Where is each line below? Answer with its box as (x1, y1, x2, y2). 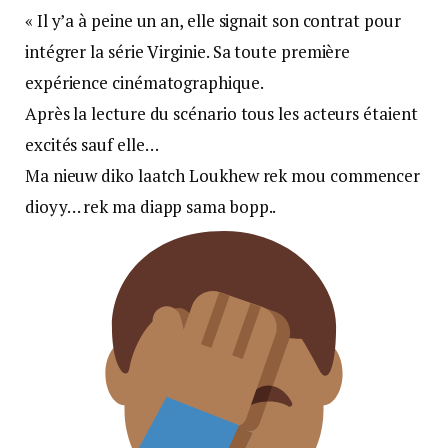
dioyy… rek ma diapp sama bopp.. (25, 194, 280, 218)
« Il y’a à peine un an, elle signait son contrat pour (25, 8, 401, 32)
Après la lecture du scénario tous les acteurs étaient (25, 101, 418, 125)
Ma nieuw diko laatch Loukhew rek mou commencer (25, 163, 421, 187)
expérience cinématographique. (25, 70, 264, 94)
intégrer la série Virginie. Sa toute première (25, 39, 351, 63)
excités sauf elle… (25, 132, 159, 156)
